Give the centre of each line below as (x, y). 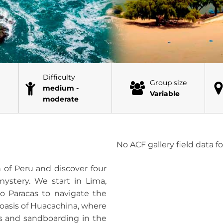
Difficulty (59, 77)
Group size (168, 83)
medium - (60, 88)
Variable (165, 94)
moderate (60, 99)
